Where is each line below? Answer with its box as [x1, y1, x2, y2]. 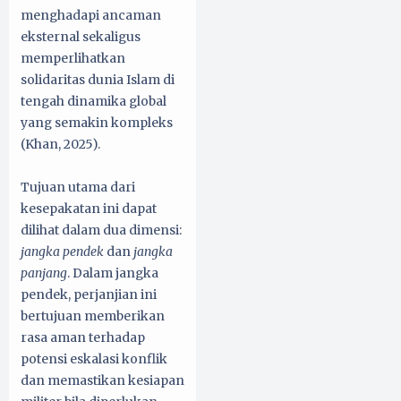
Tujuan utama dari [21, 178, 135, 195]
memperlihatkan [21, 49, 125, 66]
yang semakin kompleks [21, 114, 173, 131]
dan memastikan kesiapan [21, 371, 184, 388]
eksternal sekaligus [21, 28, 141, 45]
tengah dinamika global [21, 92, 166, 109]
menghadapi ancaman [21, 6, 161, 23]
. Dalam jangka [67, 264, 158, 281]
